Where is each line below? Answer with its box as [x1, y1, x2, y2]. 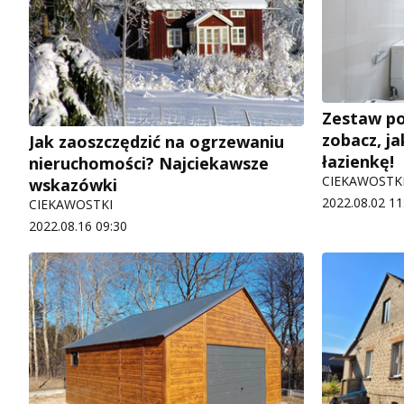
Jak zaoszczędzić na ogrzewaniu [29, 130, 284, 152]
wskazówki [29, 173, 117, 196]
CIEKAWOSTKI [29, 195, 113, 213]
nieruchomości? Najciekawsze [29, 151, 269, 174]
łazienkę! [322, 151, 394, 173]
